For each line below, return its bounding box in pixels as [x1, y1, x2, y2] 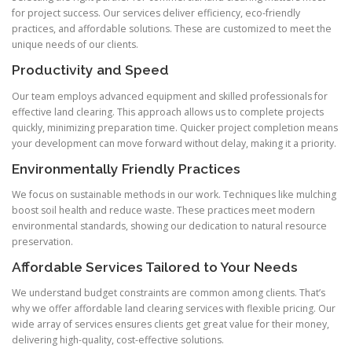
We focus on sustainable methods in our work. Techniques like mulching [12, 187, 336, 201]
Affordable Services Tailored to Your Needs [12, 258, 298, 275]
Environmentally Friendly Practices [12, 160, 240, 177]
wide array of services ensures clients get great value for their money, [12, 317, 329, 332]
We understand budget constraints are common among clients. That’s [12, 286, 325, 300]
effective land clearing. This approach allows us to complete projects [12, 104, 324, 119]
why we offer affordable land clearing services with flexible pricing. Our [12, 302, 335, 316]
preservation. [12, 234, 73, 248]
